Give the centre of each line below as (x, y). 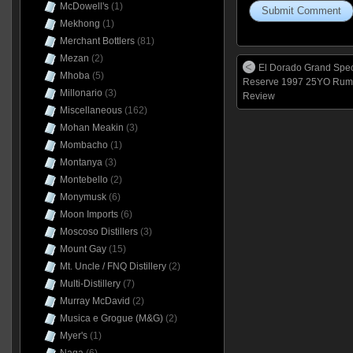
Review (258, 97)
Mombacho (84, 145)
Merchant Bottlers (97, 41)
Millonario (81, 93)
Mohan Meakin (91, 128)
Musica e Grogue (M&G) (111, 318)
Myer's (73, 336)
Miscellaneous (91, 110)
